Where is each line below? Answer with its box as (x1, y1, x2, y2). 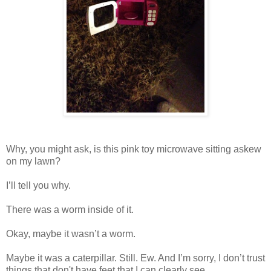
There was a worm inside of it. (6, 204, 134, 215)
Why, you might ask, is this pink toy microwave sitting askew (6, 144, 261, 155)
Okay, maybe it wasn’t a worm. (6, 229, 135, 240)
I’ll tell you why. (6, 180, 71, 191)
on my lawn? (6, 156, 60, 167)
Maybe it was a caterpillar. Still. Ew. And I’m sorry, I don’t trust (6, 253, 265, 264)
